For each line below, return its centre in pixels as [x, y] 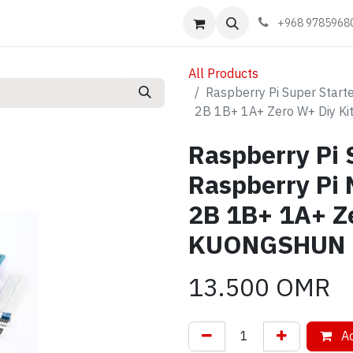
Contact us [251, 23]
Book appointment [154, 23]
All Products [223, 74]
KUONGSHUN [267, 245]
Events [24, 23]
